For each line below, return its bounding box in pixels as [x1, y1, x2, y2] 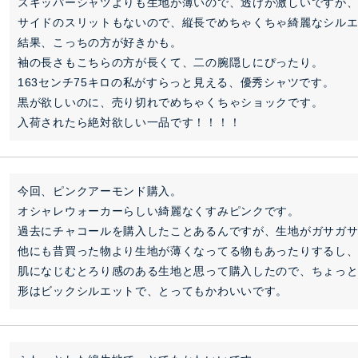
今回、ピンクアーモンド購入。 [18, 185, 182, 197]
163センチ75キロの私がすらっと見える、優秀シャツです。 [18, 76, 335, 89]
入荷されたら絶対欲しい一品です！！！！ [18, 116, 241, 129]
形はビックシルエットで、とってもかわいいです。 [18, 284, 288, 297]
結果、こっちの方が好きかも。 [18, 36, 182, 49]
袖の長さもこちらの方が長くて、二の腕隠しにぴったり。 [18, 56, 324, 69]
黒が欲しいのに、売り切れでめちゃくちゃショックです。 [18, 96, 324, 109]
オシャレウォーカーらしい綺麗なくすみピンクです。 [18, 205, 300, 217]
